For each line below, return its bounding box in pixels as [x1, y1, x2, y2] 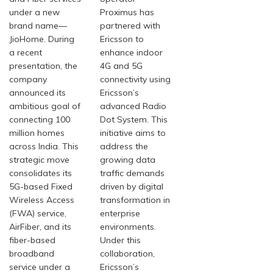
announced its [9, 87, 66, 99]
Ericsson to [100, 34, 144, 45]
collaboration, [100, 248, 155, 260]
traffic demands [100, 168, 165, 179]
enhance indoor [100, 47, 163, 58]
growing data [100, 154, 156, 166]
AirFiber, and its [9, 221, 71, 233]
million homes [9, 127, 65, 139]
